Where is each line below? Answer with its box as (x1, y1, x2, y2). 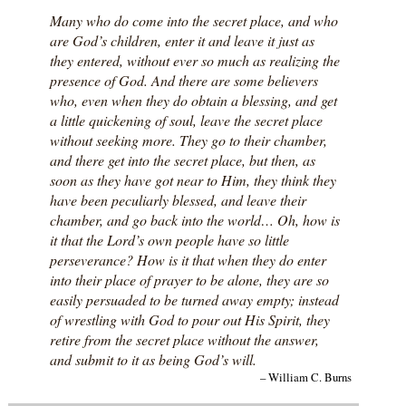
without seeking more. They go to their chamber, (49, 130, 327, 150)
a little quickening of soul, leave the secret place (49, 111, 323, 130)
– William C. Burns (259, 369, 352, 386)
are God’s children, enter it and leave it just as (49, 31, 314, 51)
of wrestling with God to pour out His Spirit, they (49, 310, 330, 330)
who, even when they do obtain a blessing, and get (49, 91, 337, 111)
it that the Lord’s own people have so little (49, 230, 289, 250)
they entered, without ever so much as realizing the (49, 51, 340, 71)
